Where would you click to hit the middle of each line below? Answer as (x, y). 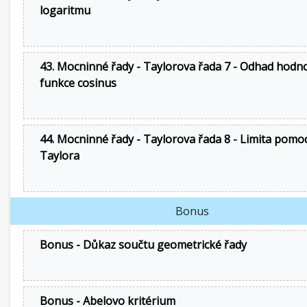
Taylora (60, 156)
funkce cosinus (78, 83)
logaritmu (65, 10)
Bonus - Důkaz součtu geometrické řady (143, 245)
